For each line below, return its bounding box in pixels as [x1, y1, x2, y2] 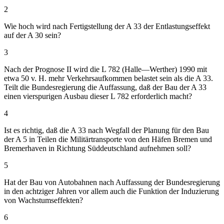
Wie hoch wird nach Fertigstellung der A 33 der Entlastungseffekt [4, 21, 210, 30]
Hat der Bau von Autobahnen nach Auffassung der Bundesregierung [4, 177, 220, 186]
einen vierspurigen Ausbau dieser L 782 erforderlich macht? [4, 91, 192, 100]
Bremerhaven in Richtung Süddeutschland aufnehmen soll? [4, 143, 191, 152]
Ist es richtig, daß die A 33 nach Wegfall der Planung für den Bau [4, 125, 209, 134]
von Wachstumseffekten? [4, 195, 83, 204]
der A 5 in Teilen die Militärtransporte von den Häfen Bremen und [4, 134, 212, 143]
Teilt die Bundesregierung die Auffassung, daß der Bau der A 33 [4, 82, 206, 91]
